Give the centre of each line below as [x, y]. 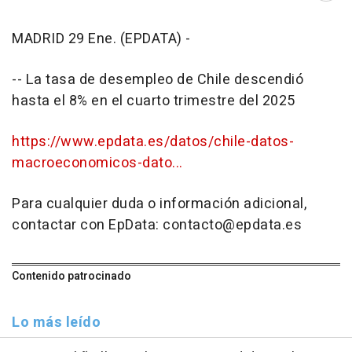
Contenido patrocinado [71, 276]
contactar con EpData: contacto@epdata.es [157, 225]
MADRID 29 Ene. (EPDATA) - [101, 39]
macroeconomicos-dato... [97, 163]
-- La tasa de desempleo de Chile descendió [158, 80]
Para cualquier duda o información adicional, [159, 204]
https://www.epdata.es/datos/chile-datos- [153, 142]
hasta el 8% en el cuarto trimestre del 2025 [154, 101]
